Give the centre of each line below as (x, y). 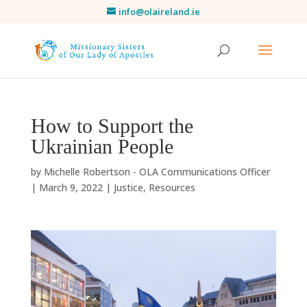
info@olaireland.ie (159, 11)
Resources (172, 187)
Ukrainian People (102, 146)
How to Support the (112, 126)
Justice (128, 187)
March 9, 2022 (71, 187)
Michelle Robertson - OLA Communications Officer (157, 172)
